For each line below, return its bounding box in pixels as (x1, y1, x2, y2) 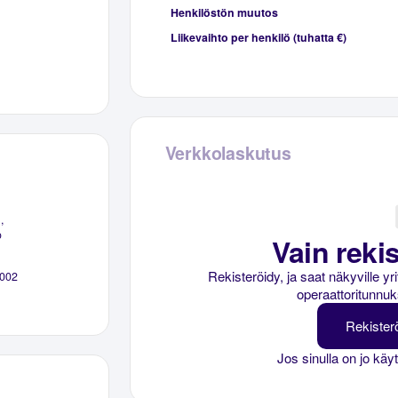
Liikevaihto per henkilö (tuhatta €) (170, 28, 346, 45)
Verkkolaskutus (164, 139, 291, 165)
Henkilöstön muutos (170, 4, 278, 20)
